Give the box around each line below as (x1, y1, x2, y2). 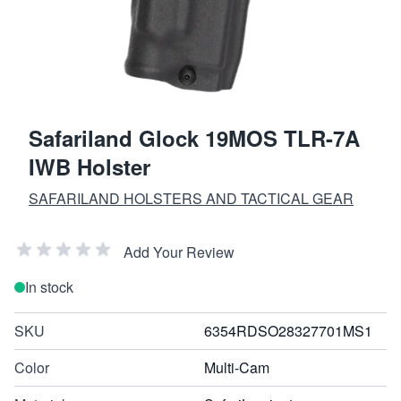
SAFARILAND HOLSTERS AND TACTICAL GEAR (29, 187, 354, 209)
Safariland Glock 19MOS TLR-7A (29, 122, 360, 153)
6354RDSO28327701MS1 (204, 320, 372, 341)
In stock (25, 276, 73, 297)
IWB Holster (29, 150, 150, 182)
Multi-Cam (204, 356, 269, 378)
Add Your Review (124, 241, 235, 262)
